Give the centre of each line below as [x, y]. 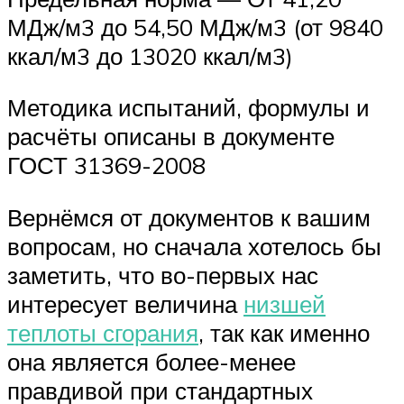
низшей [285, 303]
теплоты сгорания [103, 332]
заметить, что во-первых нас [163, 275]
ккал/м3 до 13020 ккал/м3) [150, 55]
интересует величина [125, 303]
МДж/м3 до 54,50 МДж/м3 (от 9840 [195, 27]
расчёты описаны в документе [171, 137]
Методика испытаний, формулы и [188, 108]
